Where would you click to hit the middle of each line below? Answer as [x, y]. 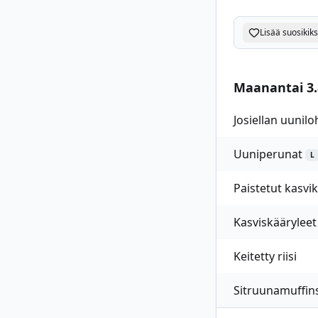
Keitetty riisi [265, 256]
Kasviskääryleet [275, 222]
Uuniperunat [268, 154]
